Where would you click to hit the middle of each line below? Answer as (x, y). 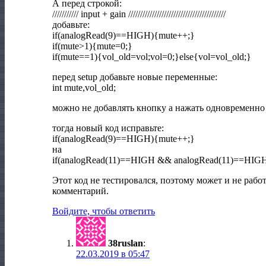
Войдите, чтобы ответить (104, 211)
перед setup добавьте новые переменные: (135, 77)
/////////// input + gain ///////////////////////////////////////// (139, 14)
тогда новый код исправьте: (108, 128)
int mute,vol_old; (84, 88)
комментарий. (80, 191)
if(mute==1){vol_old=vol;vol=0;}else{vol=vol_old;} (152, 57)
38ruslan (126, 243)
